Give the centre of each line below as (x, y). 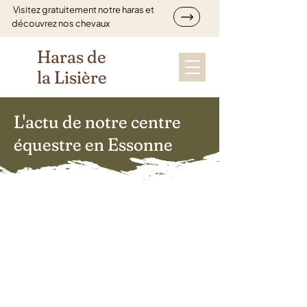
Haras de (72, 57)
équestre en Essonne (93, 145)
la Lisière (72, 77)
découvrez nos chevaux (61, 23)
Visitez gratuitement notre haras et (83, 10)
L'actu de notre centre (97, 122)
